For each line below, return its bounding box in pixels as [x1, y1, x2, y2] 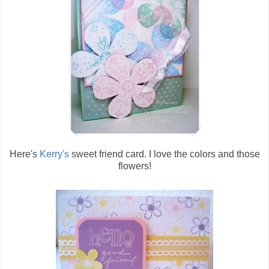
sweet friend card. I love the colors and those [68, 148, 260, 159]
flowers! [118, 160, 151, 171]
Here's [9, 148, 40, 159]
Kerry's [39, 148, 69, 159]
